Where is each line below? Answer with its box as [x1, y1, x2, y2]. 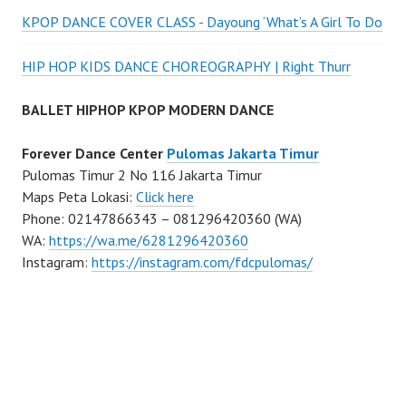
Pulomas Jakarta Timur [167, 143, 319, 162]
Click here [136, 187, 194, 206]
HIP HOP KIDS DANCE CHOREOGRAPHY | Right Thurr [22, 56, 351, 75]
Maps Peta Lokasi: [22, 187, 136, 206]
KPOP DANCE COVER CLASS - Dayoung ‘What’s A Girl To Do [22, 12, 382, 31]
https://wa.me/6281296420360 [49, 230, 248, 249]
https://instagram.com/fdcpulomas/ [92, 252, 313, 271]
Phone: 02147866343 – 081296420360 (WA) [22, 208, 302, 227]
